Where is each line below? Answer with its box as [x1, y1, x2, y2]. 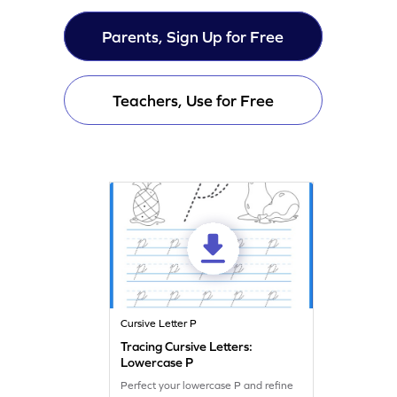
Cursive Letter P [121, 316, 198, 330]
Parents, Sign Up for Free [102, 27, 284, 46]
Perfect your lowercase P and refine [121, 378, 294, 392]
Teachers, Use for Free [112, 90, 274, 110]
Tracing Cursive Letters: [121, 339, 253, 354]
